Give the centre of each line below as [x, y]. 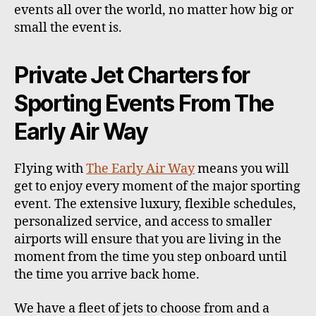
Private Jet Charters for [132, 75]
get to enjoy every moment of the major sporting [157, 187]
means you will [242, 169]
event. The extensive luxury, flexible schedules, [155, 205]
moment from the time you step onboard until [151, 257]
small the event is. [69, 28]
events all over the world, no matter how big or [154, 11]
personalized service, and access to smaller [143, 222]
